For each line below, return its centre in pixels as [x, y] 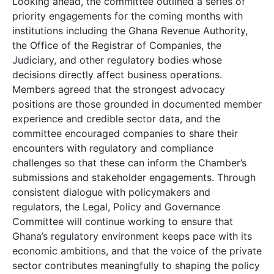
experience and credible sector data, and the [116, 119]
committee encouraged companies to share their [125, 133]
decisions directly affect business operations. [117, 75]
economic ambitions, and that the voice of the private [137, 251]
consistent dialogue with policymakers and [111, 192]
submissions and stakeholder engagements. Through [134, 177]
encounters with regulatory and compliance [113, 148]
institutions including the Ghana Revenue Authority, [130, 31]
